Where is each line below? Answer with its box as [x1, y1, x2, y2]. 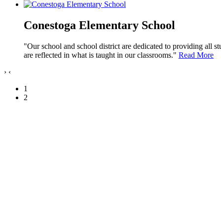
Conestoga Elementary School [24, 18, 175, 32]
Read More [179, 50, 214, 59]
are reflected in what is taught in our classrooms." [24, 50, 179, 59]
